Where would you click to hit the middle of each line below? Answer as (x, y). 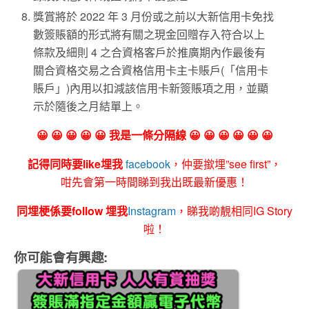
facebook (148, 163)
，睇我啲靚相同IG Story (234, 210)
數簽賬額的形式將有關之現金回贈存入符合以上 (149, 34)
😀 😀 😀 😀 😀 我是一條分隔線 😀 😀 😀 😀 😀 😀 (154, 134)
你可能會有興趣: (61, 257)
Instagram (152, 210)
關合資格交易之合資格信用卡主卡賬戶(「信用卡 (151, 70)
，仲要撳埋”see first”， (226, 163)
